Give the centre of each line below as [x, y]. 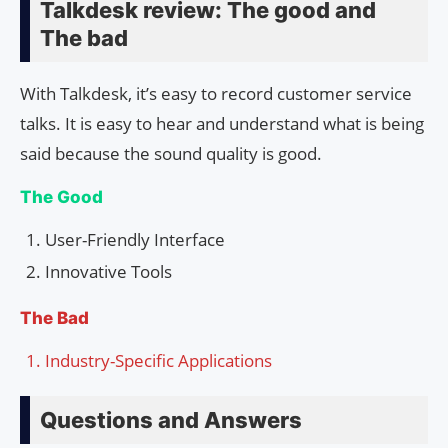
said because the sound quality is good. [171, 154]
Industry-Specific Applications [158, 361]
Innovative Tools [108, 272]
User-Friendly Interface [135, 240]
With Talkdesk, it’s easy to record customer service [216, 94]
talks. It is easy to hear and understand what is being [222, 124]
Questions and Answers [171, 420]
